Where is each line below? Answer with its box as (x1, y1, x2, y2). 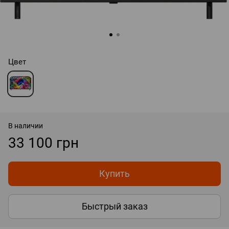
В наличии (8, 121, 43, 130)
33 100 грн (8, 134, 79, 151)
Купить (99, 168, 130, 179)
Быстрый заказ (81, 201, 148, 212)
